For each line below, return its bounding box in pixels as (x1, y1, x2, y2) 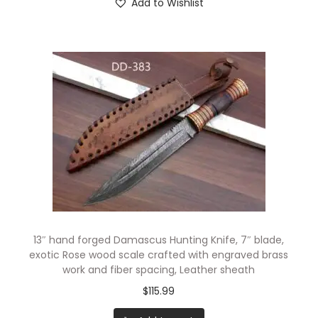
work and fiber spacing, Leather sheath (62, 262, 256, 277)
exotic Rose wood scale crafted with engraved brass (29, 247, 289, 262)
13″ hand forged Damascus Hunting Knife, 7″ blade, (33, 232, 285, 247)
